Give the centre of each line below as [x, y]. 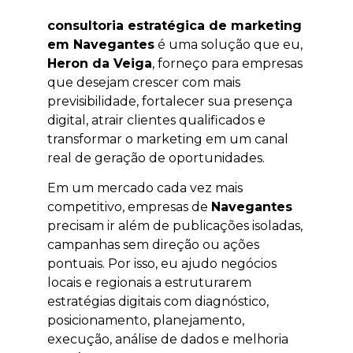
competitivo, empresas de [129, 206]
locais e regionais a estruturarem [149, 282]
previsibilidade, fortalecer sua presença [170, 101]
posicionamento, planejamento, [146, 320]
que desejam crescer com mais [144, 82]
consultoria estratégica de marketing [175, 25]
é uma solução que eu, [229, 44]
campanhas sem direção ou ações [153, 244]
